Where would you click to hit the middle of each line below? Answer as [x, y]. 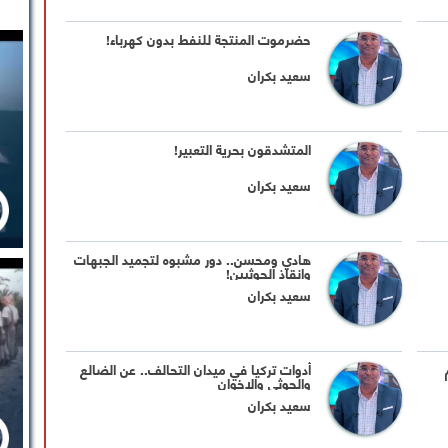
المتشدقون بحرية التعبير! [243, 149]
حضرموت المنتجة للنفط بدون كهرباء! [209, 39]
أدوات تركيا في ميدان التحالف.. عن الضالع [196, 369]
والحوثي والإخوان [265, 383]
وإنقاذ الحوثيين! [269, 273]
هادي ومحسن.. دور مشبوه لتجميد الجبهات [193, 259]
